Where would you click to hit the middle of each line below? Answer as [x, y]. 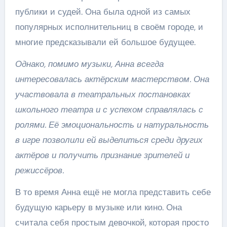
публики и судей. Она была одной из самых [103, 12]
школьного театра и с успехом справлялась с [109, 109]
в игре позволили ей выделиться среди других [109, 140]
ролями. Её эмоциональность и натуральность [112, 125]
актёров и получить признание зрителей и [102, 155]
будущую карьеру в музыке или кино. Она [98, 207]
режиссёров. [39, 170]
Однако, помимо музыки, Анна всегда [89, 64]
